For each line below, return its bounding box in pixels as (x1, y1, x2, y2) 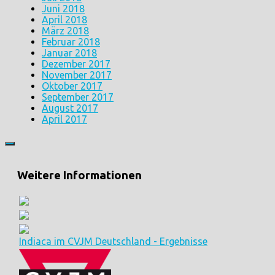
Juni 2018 (42, 2, 85, 14)
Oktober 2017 (42, 80, 103, 91)
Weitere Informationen (17, 169, 142, 182)
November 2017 (42, 69, 112, 80)
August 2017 (42, 102, 98, 114)
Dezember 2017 (42, 58, 110, 69)
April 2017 (42, 113, 87, 125)
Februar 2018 (42, 36, 100, 47)
